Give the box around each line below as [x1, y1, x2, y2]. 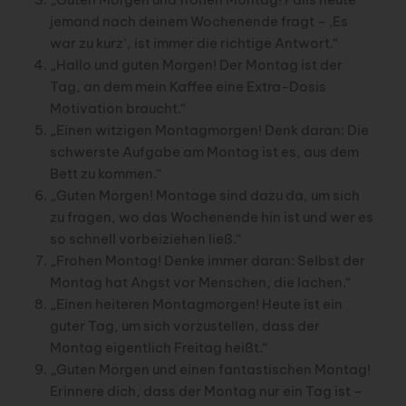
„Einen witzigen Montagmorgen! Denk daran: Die [49, 121, 369, 139]
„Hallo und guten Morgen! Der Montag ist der [49, 55, 343, 73]
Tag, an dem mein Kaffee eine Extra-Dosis [49, 77, 326, 95]
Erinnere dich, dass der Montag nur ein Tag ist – [49, 382, 362, 400]
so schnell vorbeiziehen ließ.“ [49, 229, 242, 247]
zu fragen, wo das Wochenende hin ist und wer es [49, 208, 373, 226]
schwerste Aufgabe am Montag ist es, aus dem [49, 142, 359, 160]
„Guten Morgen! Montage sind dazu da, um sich [49, 186, 360, 204]
